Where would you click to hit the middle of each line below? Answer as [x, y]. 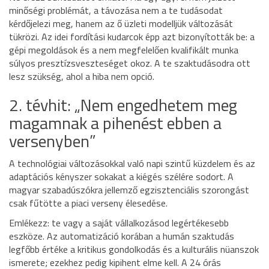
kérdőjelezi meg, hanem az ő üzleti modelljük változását [121, 24]
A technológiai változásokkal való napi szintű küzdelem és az [132, 164]
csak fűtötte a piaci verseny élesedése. [88, 203]
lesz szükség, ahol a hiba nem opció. [82, 77]
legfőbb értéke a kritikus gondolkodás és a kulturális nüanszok [134, 249]
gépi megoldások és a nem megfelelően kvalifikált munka [124, 50]
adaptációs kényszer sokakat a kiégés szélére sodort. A [121, 177]
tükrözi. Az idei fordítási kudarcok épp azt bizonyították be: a [132, 37]
